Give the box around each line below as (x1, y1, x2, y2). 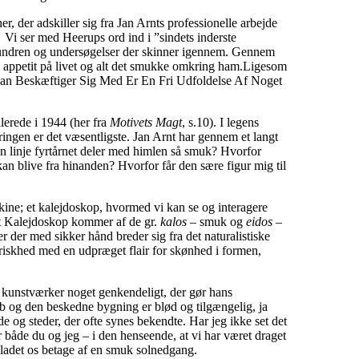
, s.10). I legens (182, 115, 259, 130)
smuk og (196, 215, 246, 229)
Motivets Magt (110, 115, 182, 130)
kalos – (160, 215, 196, 229)
